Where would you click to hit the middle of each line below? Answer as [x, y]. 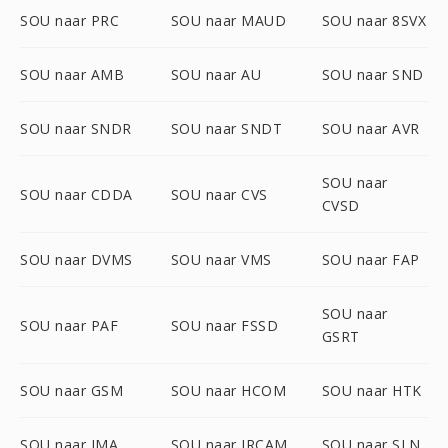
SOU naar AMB [72, 74]
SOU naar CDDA [76, 194]
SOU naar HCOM [228, 390]
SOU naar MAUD [228, 20]
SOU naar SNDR [76, 128]
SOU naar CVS [219, 194]
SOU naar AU [216, 74]
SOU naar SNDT [226, 128]
